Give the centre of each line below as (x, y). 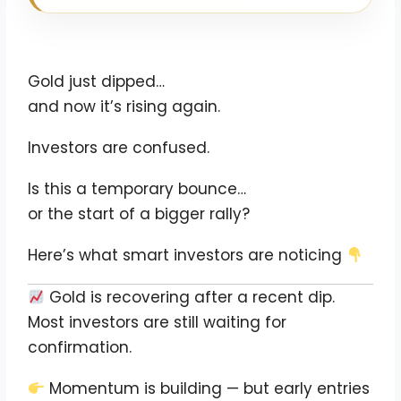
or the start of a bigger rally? (139, 214)
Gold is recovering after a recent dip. (190, 298)
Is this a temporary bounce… (137, 189)
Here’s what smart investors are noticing (188, 256)
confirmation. (80, 348)
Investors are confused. (119, 148)
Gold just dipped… (97, 82)
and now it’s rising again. (124, 107)
